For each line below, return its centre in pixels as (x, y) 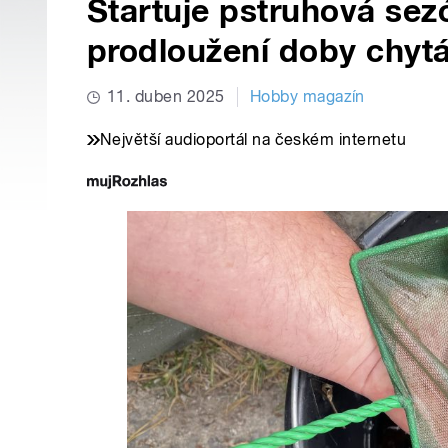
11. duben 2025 (166, 97)
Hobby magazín (307, 97)
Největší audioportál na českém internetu (253, 140)
